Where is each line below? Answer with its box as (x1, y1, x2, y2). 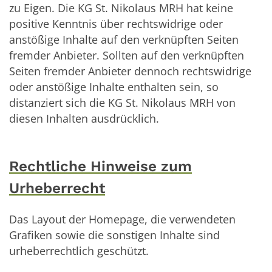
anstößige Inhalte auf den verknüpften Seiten (9, 32, 239, 47)
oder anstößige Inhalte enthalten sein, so (9, 79, 219, 94)
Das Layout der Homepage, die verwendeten (9, 211, 236, 226)
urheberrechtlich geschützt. (9, 243, 149, 258)
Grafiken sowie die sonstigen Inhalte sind (9, 227, 220, 242)
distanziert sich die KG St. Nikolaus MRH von (9, 95, 236, 110)
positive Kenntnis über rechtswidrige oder (9, 16, 223, 31)
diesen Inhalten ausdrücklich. (9, 110, 159, 126)
